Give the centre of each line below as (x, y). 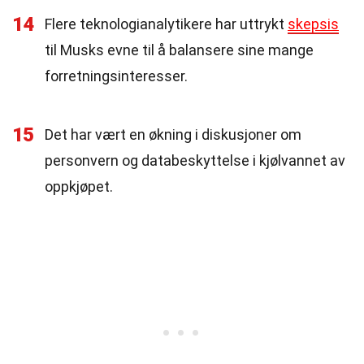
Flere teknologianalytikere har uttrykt (166, 24)
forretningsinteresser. (116, 76)
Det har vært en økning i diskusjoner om (173, 134)
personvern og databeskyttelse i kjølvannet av (195, 160)
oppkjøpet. (79, 186)
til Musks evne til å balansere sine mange (179, 50)
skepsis (313, 24)
